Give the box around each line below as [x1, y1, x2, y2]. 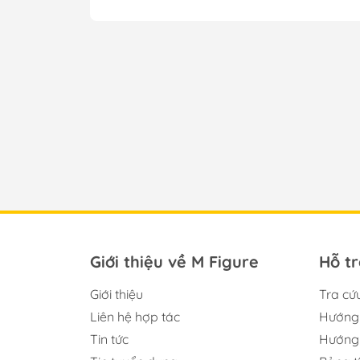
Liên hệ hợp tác [90, 309, 180, 325]
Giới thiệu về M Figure [90, 252, 259, 272]
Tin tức [90, 331, 129, 348]
